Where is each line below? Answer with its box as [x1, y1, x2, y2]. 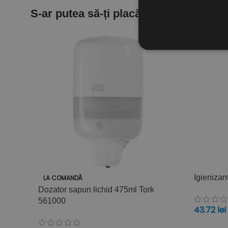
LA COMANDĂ [43, 173, 82, 182]
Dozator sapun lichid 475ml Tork [38, 185, 154, 194]
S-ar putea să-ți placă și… [31, 7, 164, 20]
